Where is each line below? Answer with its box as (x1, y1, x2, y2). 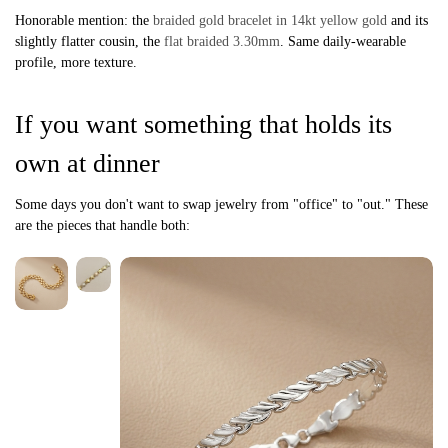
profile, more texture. (15, 55, 137, 71)
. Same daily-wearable (280, 34, 406, 50)
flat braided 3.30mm (164, 34, 280, 50)
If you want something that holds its (15, 110, 392, 140)
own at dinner (15, 149, 160, 179)
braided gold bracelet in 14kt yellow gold (153, 13, 387, 29)
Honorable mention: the (15, 13, 153, 29)
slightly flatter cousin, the (15, 34, 164, 50)
